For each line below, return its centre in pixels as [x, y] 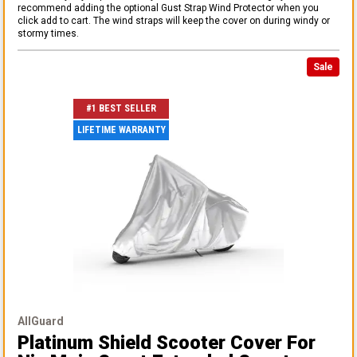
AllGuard [41, 321]
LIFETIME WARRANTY [121, 130]
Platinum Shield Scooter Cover [150, 342]
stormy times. [48, 33]
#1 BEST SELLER [121, 109]
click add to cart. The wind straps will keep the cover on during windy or [174, 20]
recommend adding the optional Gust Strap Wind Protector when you [168, 8]
